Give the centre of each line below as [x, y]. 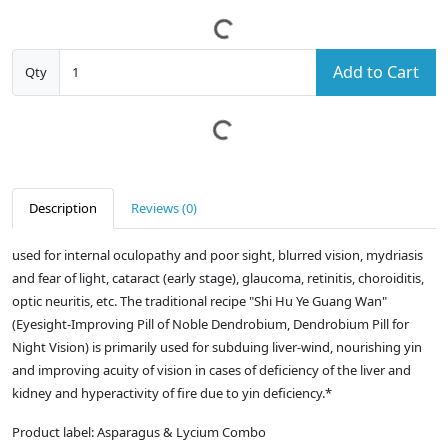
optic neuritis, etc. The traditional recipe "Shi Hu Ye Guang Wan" [199, 301]
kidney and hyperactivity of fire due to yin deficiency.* [172, 393]
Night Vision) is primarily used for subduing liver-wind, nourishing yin [217, 347]
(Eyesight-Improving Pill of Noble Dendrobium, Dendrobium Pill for [210, 324]
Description [63, 208]
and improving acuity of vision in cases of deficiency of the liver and [211, 370]
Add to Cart [376, 72]
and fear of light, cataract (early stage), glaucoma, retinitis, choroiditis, [218, 278]
